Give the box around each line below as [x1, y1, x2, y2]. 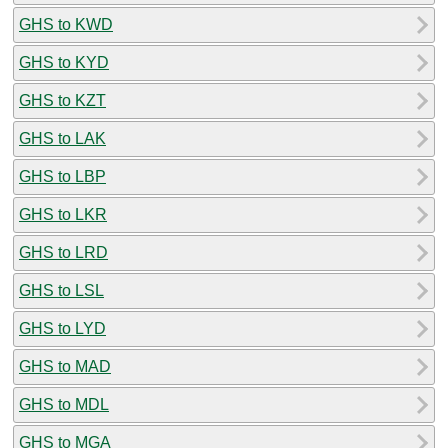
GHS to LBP [19, 167, 106, 185]
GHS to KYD [19, 53, 109, 71]
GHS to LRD [19, 243, 108, 261]
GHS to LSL [19, 281, 104, 299]
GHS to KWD [19, 15, 113, 33]
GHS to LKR [19, 205, 107, 223]
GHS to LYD [19, 319, 106, 337]
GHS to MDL [19, 395, 109, 413]
